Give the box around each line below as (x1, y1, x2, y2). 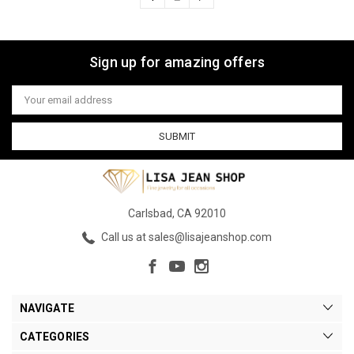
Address (12, 99, 51, 111)
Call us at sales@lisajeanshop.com (99, 231, 272, 244)
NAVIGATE (20, 302, 74, 315)
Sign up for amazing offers (88, 54, 265, 71)
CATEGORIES (20, 330, 90, 344)
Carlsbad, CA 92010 (128, 207, 226, 220)
